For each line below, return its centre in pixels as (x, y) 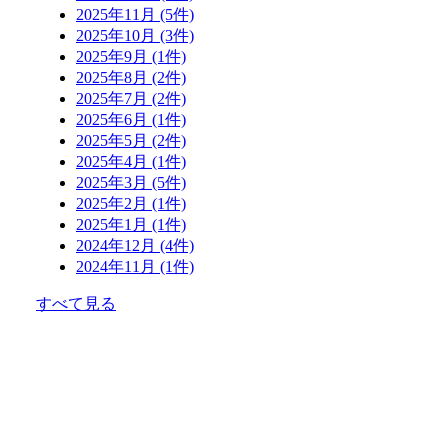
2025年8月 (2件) (131, 77)
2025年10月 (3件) (135, 35)
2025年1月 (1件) (131, 224)
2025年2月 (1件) (131, 203)
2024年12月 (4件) (135, 245)
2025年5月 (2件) (131, 140)
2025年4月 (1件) (131, 161)
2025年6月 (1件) (131, 119)
